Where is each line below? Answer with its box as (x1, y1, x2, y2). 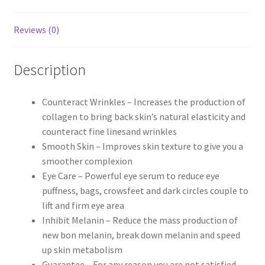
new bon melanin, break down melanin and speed (41, 228, 240, 241)
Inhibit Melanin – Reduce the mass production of (41, 214, 238, 226)
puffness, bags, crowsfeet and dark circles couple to (41, 184, 248, 196)
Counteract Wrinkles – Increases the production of (41, 95, 245, 108)
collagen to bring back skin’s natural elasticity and (41, 110, 245, 122)
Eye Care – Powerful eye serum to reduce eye (41, 169, 219, 182)
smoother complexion (41, 154, 132, 167)
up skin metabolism (41, 243, 122, 256)
